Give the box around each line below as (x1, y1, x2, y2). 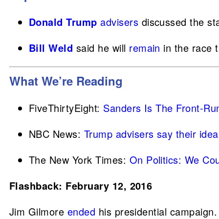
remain (129, 41, 160, 55)
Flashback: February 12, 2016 (9, 178, 153, 193)
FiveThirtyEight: (29, 101, 104, 115)
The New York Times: (29, 153, 130, 167)
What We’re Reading (9, 72, 123, 89)
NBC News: (29, 127, 84, 141)
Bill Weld (29, 41, 73, 55)
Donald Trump (29, 15, 97, 29)
